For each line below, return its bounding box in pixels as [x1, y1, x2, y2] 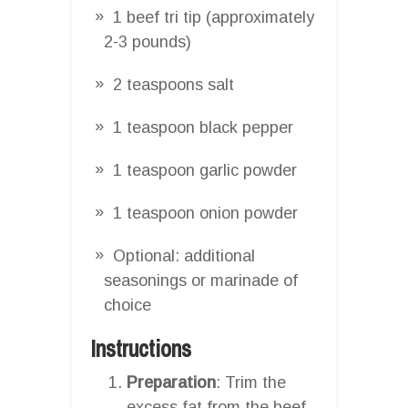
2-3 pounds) [104, 32, 191, 51]
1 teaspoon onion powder [113, 203, 298, 222]
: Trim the [216, 372, 286, 392]
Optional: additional [113, 246, 255, 265]
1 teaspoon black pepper [113, 117, 293, 137]
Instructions [90, 332, 191, 364]
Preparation [127, 372, 216, 392]
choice [104, 295, 151, 314]
